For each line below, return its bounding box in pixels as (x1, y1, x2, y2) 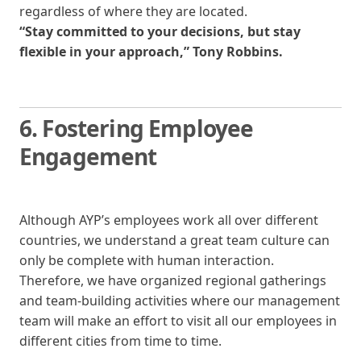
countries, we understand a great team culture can (19, 230, 330, 249)
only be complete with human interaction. (19, 251, 274, 269)
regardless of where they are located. (19, 2, 247, 20)
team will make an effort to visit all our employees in (19, 311, 337, 330)
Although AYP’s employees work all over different (19, 210, 318, 229)
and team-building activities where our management (19, 291, 340, 309)
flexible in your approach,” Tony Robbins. (19, 42, 283, 60)
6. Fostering (19, 112, 149, 143)
